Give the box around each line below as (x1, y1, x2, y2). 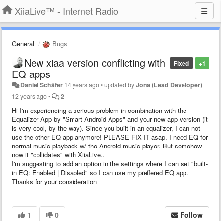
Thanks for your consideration (12, 176, 97, 186)
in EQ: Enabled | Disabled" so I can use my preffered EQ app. (12, 167, 188, 177)
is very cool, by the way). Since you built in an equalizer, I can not (12, 123, 200, 133)
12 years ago (12, 91, 47, 101)
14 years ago (64, 80, 100, 89)
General (12, 39, 34, 48)
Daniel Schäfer (20, 80, 63, 89)
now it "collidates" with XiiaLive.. (12, 149, 107, 159)
